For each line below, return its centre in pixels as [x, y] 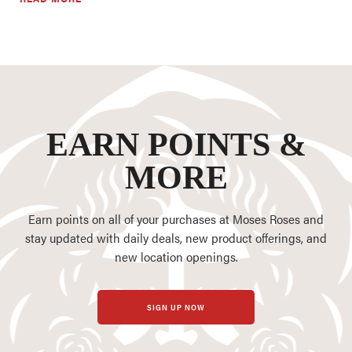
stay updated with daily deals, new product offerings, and [176, 238]
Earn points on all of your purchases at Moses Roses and [176, 219]
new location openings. [176, 257]
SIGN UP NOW [176, 308]
